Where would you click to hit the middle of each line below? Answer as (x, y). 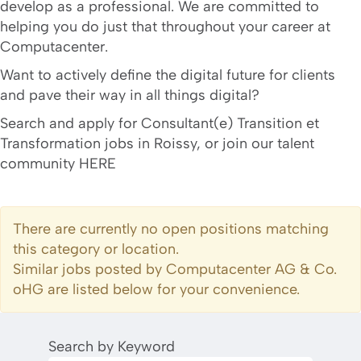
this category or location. (96, 249)
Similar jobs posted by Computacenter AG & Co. (175, 269)
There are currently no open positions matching (171, 229)
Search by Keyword (112, 346)
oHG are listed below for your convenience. (156, 289)
